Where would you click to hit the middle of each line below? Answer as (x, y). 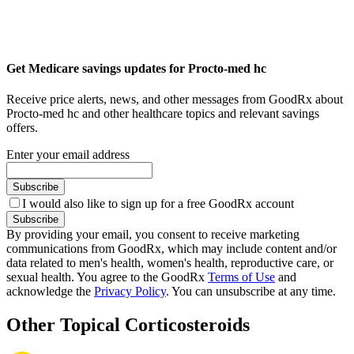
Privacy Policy (130, 291)
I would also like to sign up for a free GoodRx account (158, 203)
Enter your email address (68, 154)
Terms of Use (241, 277)
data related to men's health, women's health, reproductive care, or (170, 262)
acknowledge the (50, 291)
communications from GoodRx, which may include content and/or (171, 248)
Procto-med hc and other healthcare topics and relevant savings (163, 113)
